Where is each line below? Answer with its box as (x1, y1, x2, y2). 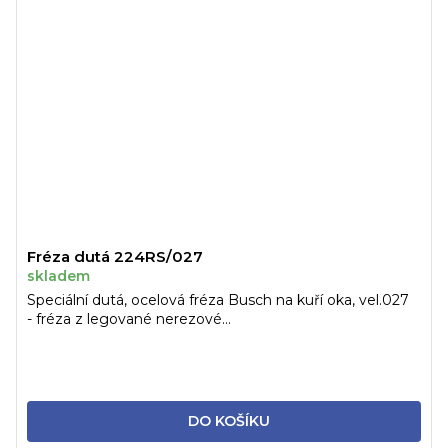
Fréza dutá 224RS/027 (27, 247, 203, 267)
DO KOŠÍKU (187, 412, 270, 431)
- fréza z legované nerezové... (27, 310, 231, 329)
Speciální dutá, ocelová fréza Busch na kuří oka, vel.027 (27, 291, 413, 310)
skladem (27, 267, 90, 286)
